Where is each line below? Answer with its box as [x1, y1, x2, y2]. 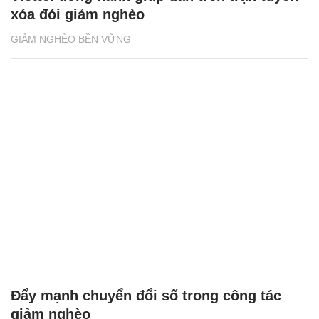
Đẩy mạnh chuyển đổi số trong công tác [11, 287, 281, 303]
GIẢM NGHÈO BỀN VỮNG [11, 33, 131, 46]
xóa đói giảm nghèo [11, 6, 145, 23]
